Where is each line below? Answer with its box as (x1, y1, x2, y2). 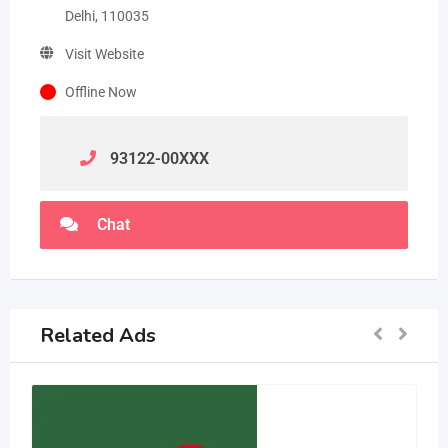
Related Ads (40, 321, 156, 349)
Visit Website (65, 46, 144, 62)
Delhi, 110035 (65, 8, 149, 24)
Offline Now (65, 84, 137, 100)
